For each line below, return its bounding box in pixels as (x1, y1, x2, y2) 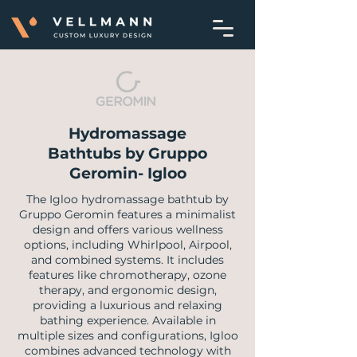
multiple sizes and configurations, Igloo (17, 328, 238, 343)
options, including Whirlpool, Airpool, (23, 237, 232, 252)
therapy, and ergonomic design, (38, 283, 217, 297)
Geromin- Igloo (69, 164, 186, 182)
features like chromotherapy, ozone (29, 268, 226, 282)
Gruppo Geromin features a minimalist (19, 207, 236, 222)
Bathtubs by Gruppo (48, 144, 207, 163)
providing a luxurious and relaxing (33, 298, 222, 312)
